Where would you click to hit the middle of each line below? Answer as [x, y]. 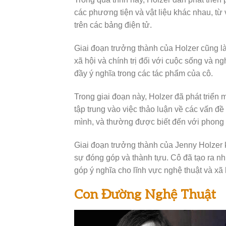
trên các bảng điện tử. [113, 25]
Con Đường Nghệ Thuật [145, 195]
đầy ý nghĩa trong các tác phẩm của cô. [144, 73]
